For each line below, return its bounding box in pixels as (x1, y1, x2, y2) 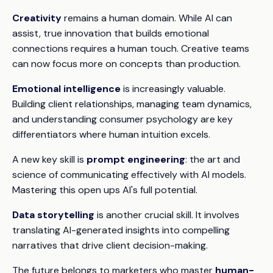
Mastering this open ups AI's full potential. (12, 183, 197, 196)
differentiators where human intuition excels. (12, 128, 210, 141)
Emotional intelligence (12, 82, 121, 95)
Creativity (12, 12, 62, 24)
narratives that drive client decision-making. (12, 239, 208, 252)
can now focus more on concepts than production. (12, 57, 241, 70)
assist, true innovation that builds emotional (12, 27, 209, 40)
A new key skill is (12, 153, 87, 166)
